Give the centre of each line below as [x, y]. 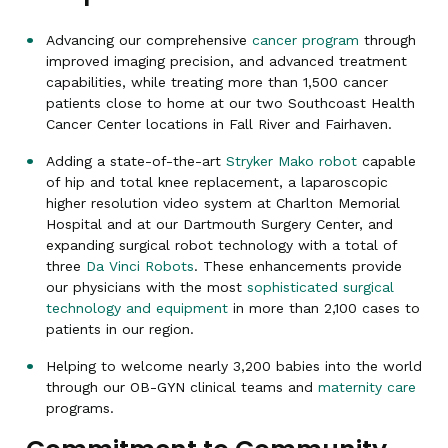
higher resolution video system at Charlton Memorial [223, 202]
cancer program [305, 39]
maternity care [367, 386]
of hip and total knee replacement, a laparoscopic [217, 181]
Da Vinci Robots [140, 265]
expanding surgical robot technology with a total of [221, 244]
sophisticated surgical [320, 286]
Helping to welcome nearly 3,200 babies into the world [234, 365]
